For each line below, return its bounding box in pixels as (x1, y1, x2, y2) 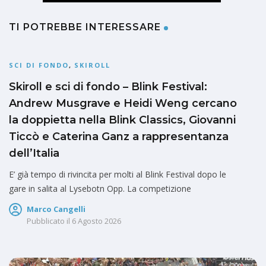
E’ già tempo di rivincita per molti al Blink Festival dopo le (9, 169, 226, 180)
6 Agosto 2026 (72, 216, 121, 227)
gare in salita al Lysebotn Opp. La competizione (9, 183, 191, 195)
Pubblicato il (27, 216, 70, 227)
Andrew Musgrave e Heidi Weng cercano (9, 97, 237, 110)
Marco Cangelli (27, 204, 85, 215)
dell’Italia (9, 147, 59, 160)
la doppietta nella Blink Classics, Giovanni (9, 113, 236, 127)
